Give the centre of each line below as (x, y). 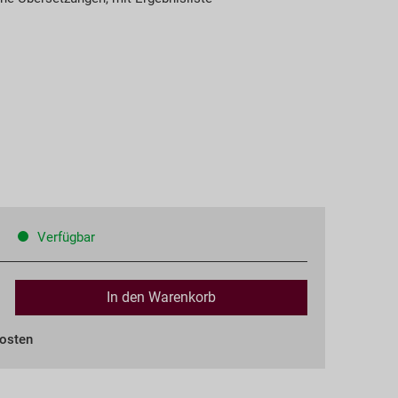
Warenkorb (182, 297)
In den (125, 297)
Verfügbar (64, 237)
